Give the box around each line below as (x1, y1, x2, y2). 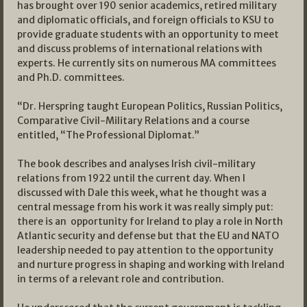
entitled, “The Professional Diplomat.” (17, 128, 199, 141)
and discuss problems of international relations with (17, 42, 262, 55)
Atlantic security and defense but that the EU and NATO (17, 229, 279, 242)
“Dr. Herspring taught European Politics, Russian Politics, (17, 99, 282, 112)
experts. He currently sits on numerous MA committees (17, 56, 276, 69)
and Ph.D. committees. (17, 71, 125, 84)
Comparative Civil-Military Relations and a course (17, 114, 249, 127)
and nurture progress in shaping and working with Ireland (17, 258, 284, 271)
